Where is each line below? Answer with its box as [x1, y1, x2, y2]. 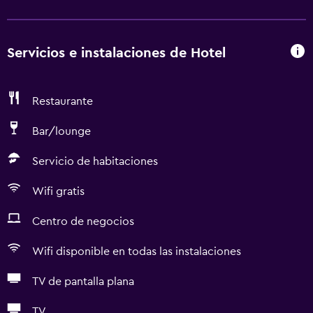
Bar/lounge [32, 126, 91, 137]
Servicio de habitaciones [32, 156, 158, 167]
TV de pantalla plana [32, 276, 134, 287]
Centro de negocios [32, 216, 134, 227]
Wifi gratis [32, 186, 85, 197]
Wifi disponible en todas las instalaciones [32, 246, 241, 257]
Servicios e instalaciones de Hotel [7, 45, 226, 60]
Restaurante [32, 96, 93, 107]
